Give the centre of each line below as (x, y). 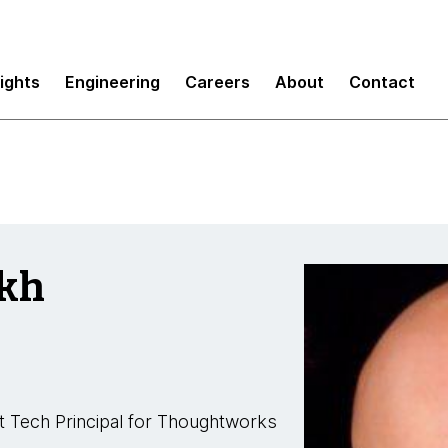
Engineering (112, 81)
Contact (382, 81)
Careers (217, 81)
